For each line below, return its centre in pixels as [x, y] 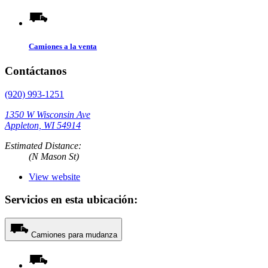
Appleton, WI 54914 [43, 125]
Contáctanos [36, 71]
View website [54, 176]
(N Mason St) [54, 156]
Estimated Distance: [43, 145]
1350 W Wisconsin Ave [48, 114]
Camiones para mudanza [74, 235]
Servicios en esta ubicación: [71, 200]
